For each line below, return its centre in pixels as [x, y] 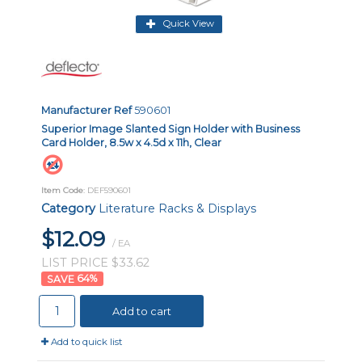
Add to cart [142, 311]
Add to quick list [86, 341]
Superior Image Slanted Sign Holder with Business [170, 128]
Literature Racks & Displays [177, 208]
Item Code [62, 190]
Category [68, 208]
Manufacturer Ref [86, 110]
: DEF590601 [107, 190]
